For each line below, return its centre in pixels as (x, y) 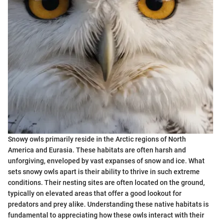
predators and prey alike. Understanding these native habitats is (108, 204)
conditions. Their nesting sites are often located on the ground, (106, 182)
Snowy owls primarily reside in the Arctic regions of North (97, 139)
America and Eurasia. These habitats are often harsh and (97, 150)
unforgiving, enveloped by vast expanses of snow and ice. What (106, 161)
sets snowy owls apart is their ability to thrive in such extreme (104, 171)
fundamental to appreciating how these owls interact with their (106, 215)
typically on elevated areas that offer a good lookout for (95, 193)
